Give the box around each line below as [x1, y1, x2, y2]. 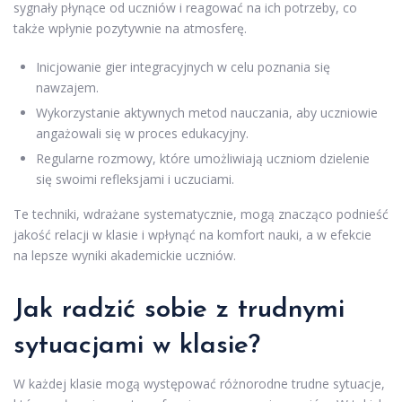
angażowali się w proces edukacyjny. [36, 124, 249, 142]
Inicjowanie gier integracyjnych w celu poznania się [36, 57, 330, 75]
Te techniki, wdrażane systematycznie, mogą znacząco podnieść [13, 205, 389, 223]
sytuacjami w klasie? [13, 331, 260, 360]
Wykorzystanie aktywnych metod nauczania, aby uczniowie [36, 103, 378, 121]
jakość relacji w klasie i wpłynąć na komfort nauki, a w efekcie [13, 225, 371, 243]
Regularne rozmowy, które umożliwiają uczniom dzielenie [36, 149, 370, 167]
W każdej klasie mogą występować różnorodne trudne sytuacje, [13, 374, 385, 392]
